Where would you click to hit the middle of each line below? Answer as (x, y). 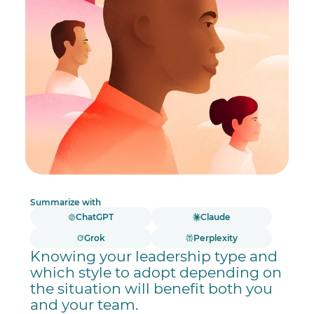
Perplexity (216, 238)
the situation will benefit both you (152, 288)
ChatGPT (95, 217)
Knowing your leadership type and (154, 256)
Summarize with (66, 203)
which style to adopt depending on (156, 272)
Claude (216, 217)
